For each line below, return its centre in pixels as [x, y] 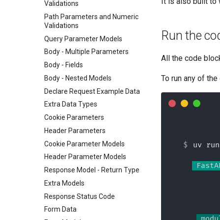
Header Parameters [75, 130]
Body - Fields [64, 65]
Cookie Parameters [74, 117]
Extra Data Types [71, 104]
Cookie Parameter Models [84, 144]
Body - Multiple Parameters [86, 52]
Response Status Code [80, 196]
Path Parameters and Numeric [91, 16]
